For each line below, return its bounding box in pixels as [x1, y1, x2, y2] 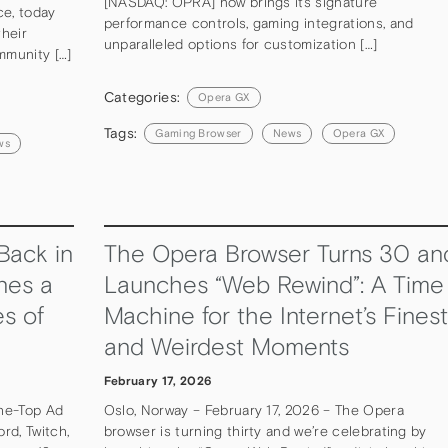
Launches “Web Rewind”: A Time [103, 270, 444, 299]
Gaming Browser [155, 127, 242, 140]
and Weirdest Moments [103, 332, 349, 361]
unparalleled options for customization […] [103, 35, 378, 52]
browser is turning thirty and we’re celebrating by [103, 422, 427, 439]
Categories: [103, 88, 185, 105]
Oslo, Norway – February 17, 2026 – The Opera [103, 401, 404, 418]
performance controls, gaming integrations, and [103, 14, 414, 31]
